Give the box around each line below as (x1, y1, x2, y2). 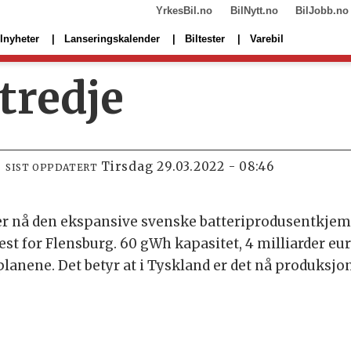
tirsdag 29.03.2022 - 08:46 (110, 159, 274, 175)
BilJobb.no (295, 5, 349, 16)
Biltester (185, 32, 225, 45)
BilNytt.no (230, 5, 278, 16)
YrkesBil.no (156, 5, 213, 16)
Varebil (250, 32, 284, 45)
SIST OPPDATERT (5, 161, 98, 174)
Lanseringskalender (64, 32, 160, 45)
